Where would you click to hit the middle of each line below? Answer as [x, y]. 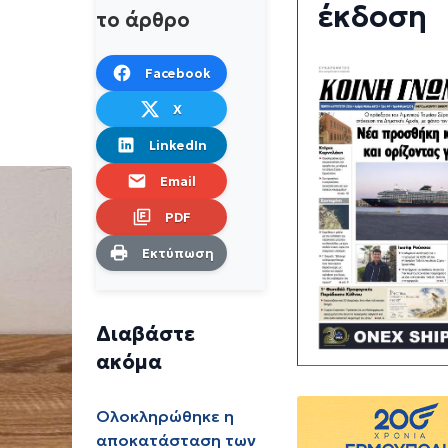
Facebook [177, 73]
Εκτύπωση [177, 253]
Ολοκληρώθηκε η [165, 416]
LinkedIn [177, 145]
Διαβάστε [145, 334]
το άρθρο [143, 19]
